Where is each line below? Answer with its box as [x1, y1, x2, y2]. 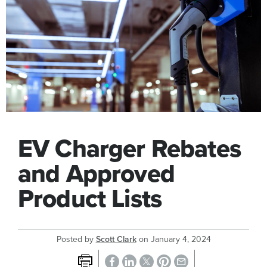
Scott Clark [95, 233, 136, 246]
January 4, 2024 [150, 233, 211, 246]
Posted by [56, 233, 96, 246]
